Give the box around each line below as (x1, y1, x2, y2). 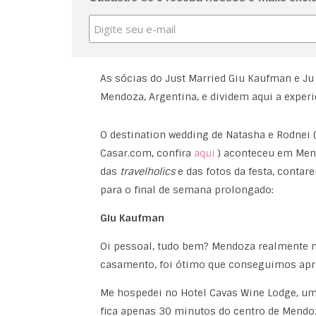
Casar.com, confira (99, 147, 194, 159)
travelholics (119, 165, 178, 178)
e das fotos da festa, (177, 165, 274, 178)
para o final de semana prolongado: (99, 183, 274, 196)
